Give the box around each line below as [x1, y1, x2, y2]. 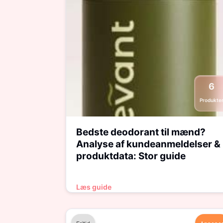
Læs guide [76, 183, 111, 191]
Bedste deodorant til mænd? [76, 126, 206, 138]
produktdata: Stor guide [76, 150, 186, 162]
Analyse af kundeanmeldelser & [76, 138, 221, 150]
